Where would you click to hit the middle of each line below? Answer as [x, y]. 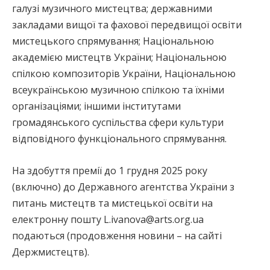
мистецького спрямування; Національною [113, 41]
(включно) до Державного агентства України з [123, 187]
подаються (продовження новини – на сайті [117, 236]
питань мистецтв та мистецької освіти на [112, 203]
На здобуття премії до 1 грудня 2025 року [110, 171]
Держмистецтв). [51, 252]
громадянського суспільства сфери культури [118, 122]
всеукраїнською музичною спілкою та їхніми [118, 90]
